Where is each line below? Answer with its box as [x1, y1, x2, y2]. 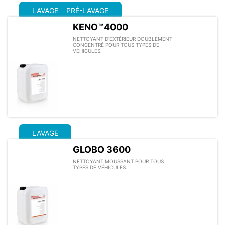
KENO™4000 [73, 21, 128, 32]
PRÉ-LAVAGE [66, 6, 108, 15]
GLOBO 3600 [73, 144, 131, 155]
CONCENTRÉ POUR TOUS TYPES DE [73, 41, 159, 48]
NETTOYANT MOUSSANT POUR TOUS [73, 158, 164, 164]
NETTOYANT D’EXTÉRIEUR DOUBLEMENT [73, 35, 172, 42]
